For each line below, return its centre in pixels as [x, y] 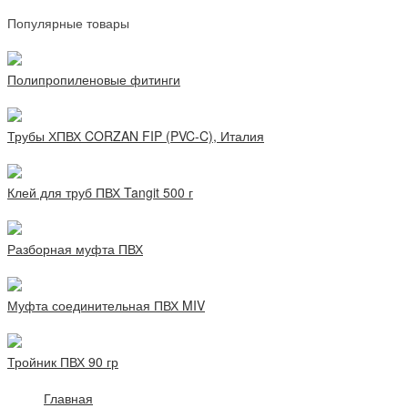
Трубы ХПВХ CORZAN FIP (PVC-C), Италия [136, 136]
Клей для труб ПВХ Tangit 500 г [100, 193]
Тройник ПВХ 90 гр [63, 362]
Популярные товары [68, 23]
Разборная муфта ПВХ [75, 249]
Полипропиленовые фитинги [94, 80]
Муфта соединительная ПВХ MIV [106, 306]
